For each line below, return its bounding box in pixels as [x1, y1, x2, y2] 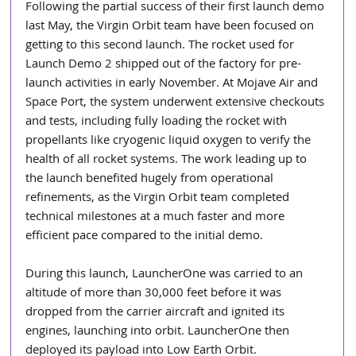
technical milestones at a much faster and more [25, 207, 288, 228]
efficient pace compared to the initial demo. [25, 226, 267, 247]
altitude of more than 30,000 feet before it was [25, 283, 285, 304]
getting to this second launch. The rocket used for [25, 35, 298, 56]
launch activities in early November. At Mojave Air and [25, 73, 322, 95]
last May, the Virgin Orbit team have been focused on [25, 16, 318, 37]
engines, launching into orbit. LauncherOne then [25, 321, 293, 342]
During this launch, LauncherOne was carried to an [25, 264, 307, 285]
